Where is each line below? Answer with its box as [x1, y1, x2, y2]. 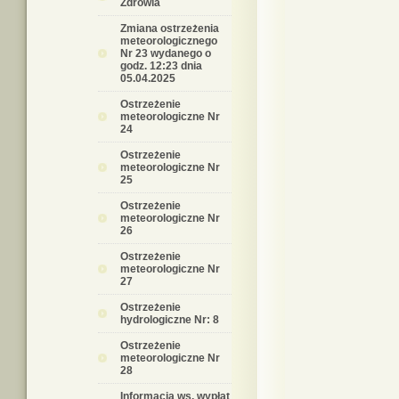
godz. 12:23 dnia [120, 60, 202, 72]
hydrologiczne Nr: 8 [120, 313, 219, 326]
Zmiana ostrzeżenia [120, 22, 219, 35]
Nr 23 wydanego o [120, 47, 211, 60]
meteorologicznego [120, 35, 217, 47]
